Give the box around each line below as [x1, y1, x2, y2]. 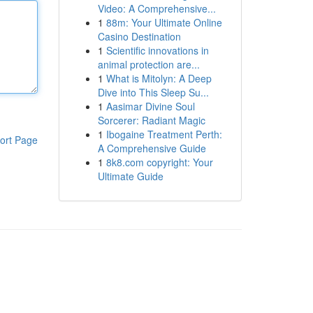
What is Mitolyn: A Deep [105, 71, 212, 85]
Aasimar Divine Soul [105, 99, 195, 113]
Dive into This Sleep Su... [97, 85, 209, 99]
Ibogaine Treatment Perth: [105, 127, 222, 141]
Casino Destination [97, 29, 181, 43]
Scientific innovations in [105, 43, 209, 57]
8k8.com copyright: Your [105, 155, 213, 169]
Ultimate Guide [97, 169, 163, 183]
